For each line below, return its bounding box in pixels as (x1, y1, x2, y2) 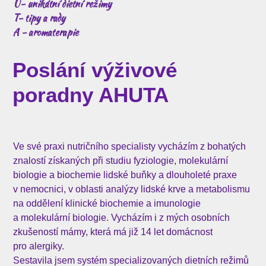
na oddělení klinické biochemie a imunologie (13, 198, 201, 209)
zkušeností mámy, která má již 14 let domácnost (13, 227, 213, 237)
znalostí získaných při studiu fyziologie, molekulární (13, 156, 229, 166)
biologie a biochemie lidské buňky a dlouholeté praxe (13, 170, 237, 180)
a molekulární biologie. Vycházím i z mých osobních (13, 213, 230, 223)
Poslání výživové (12, 58, 177, 82)
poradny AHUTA (12, 83, 169, 107)
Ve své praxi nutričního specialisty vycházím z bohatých (13, 141, 246, 152)
